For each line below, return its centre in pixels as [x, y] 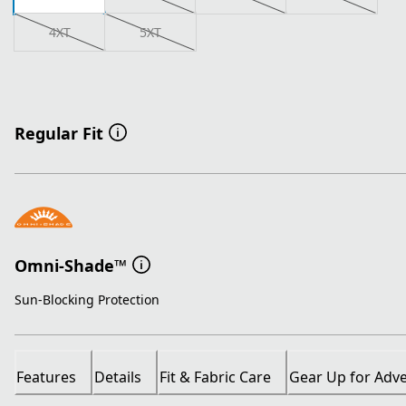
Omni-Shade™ [71, 265]
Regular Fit [59, 134]
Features [46, 377]
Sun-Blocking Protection [87, 300]
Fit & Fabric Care [215, 377]
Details [118, 377]
